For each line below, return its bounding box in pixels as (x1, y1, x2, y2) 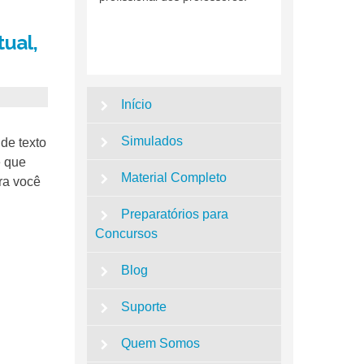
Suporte (121, 299, 167, 314)
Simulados (121, 133, 184, 148)
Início (121, 97, 153, 111)
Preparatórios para (121, 206, 229, 221)
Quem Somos (121, 336, 201, 350)
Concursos (94, 226, 158, 240)
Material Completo (121, 170, 227, 184)
